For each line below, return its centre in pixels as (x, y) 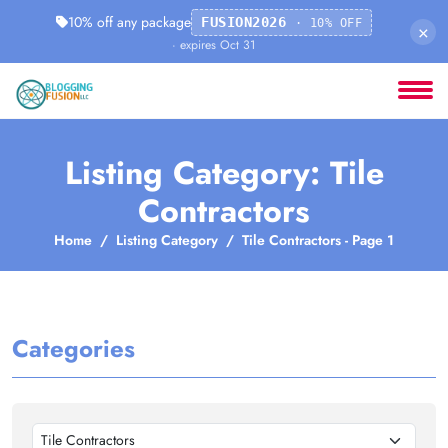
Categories (73, 348)
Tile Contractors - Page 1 (318, 240)
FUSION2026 (248, 22)
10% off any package (129, 22)
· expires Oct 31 (214, 45)
